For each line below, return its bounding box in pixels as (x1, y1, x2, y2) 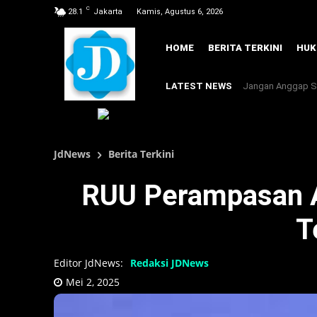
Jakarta (93, 7, 122, 16)
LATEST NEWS (166, 81, 232, 92)
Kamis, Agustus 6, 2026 (137, 7, 223, 16)
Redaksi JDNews (130, 255, 209, 270)
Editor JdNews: (54, 255, 123, 270)
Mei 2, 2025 (66, 275, 120, 289)
